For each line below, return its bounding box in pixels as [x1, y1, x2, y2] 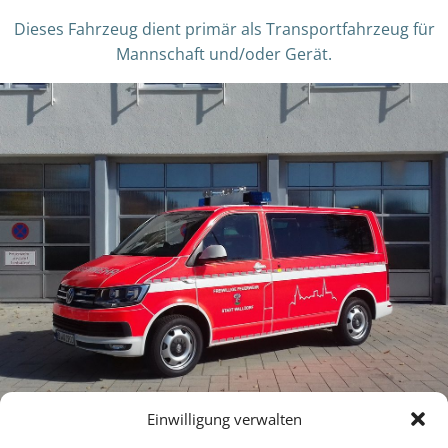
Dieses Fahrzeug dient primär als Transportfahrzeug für [13, 17, 435, 40]
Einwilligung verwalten [146, 409, 302, 429]
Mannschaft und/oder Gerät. [116, 42, 332, 65]
